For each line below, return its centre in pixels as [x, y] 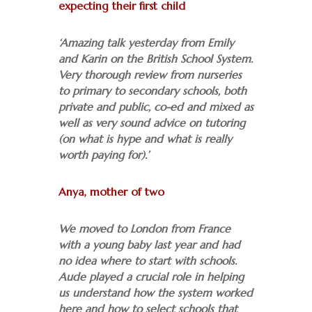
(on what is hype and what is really [145, 139]
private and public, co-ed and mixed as [156, 107]
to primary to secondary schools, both [153, 91]
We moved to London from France [145, 229]
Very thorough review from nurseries [150, 75]
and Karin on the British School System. [156, 59]
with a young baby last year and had [149, 245]
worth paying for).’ [104, 155]
